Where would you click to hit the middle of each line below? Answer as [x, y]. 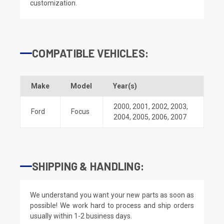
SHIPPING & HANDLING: [88, 166]
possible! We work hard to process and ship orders [112, 205]
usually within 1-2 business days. [81, 216]
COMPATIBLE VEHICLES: [90, 53]
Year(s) [125, 86]
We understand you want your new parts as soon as [112, 195]
